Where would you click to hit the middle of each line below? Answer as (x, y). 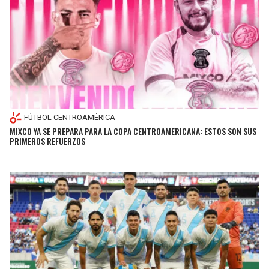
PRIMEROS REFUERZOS (47, 141)
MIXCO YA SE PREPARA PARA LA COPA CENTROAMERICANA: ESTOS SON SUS (133, 131)
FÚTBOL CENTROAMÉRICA (70, 118)
